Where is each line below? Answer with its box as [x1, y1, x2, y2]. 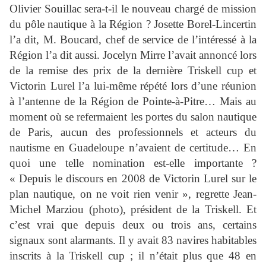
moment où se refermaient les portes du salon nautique [9, 110, 256, 123]
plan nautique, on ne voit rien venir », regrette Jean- [9, 188, 256, 201]
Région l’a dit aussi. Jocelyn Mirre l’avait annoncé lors [9, 49, 256, 62]
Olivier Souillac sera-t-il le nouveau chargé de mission [9, 2, 256, 15]
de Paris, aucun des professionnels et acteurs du [9, 126, 256, 139]
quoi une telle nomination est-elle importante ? [9, 157, 256, 170]
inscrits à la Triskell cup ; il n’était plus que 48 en [9, 249, 256, 262]
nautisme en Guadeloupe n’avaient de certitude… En [9, 141, 256, 154]
